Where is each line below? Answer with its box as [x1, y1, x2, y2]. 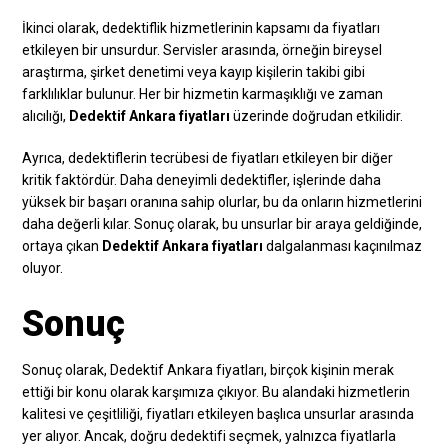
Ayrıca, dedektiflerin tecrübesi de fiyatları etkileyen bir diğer [22, 149, 394, 166]
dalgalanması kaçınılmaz [263, 237, 423, 254]
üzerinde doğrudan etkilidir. [230, 107, 404, 124]
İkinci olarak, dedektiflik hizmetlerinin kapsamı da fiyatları [22, 19, 381, 36]
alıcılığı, [22, 107, 70, 124]
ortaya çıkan [22, 237, 103, 254]
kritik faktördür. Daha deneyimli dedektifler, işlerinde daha [22, 171, 382, 188]
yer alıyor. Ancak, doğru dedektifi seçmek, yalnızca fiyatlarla [22, 427, 397, 444]
